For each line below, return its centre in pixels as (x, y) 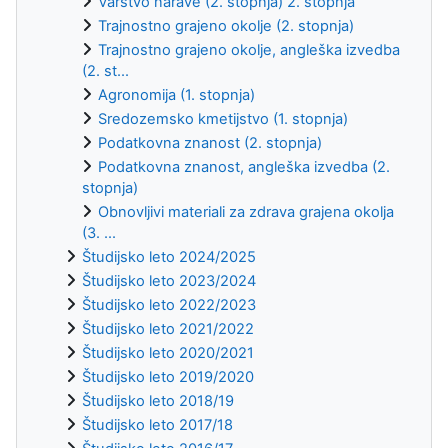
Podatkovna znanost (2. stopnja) (210, 142)
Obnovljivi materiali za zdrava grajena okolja (246, 211)
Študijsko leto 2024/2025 (169, 256)
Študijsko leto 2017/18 (157, 424)
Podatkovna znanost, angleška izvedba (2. (244, 166)
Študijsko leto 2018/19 (158, 400)
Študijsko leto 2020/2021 (168, 352)
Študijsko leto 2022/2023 (169, 304)
